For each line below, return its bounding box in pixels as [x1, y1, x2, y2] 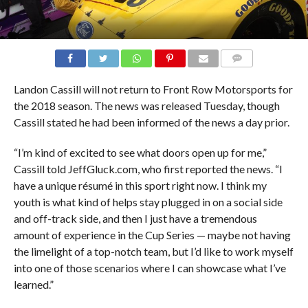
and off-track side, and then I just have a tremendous [13, 211, 257, 225]
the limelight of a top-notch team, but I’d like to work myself [13, 244, 294, 258]
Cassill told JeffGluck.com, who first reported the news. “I [13, 162, 283, 175]
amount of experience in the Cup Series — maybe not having [13, 228, 291, 241]
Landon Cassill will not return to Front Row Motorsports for [13, 82, 293, 96]
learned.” [13, 277, 54, 291]
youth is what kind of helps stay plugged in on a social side [13, 195, 283, 208]
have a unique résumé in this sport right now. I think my [13, 178, 267, 192]
